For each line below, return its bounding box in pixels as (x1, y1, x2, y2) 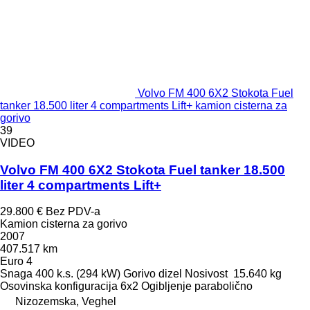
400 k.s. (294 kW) (35, 268, 120, 280)
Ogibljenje (141, 280, 192, 293)
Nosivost (185, 268, 228, 280)
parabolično (194, 280, 253, 293)
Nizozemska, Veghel (15, 295, 116, 308)
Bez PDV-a (46, 206, 100, 218)
